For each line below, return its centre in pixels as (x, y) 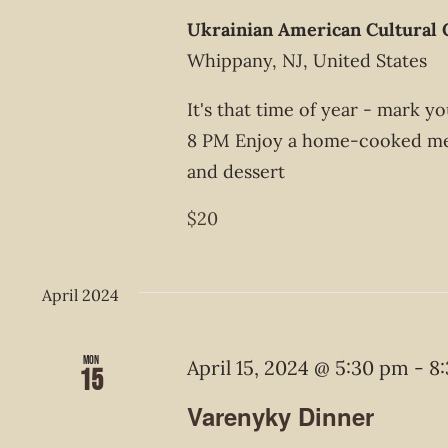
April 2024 (80, 295)
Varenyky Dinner (281, 415)
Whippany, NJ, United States (307, 60)
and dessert (236, 171)
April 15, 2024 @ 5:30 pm (298, 367)
